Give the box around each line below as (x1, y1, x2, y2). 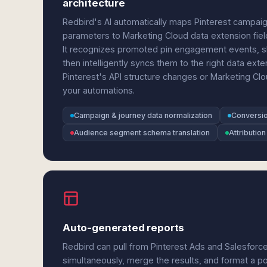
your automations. (63, 85, 135, 95)
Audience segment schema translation (74, 128, 210, 137)
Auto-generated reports (63, 222, 185, 234)
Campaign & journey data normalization (74, 111, 212, 120)
